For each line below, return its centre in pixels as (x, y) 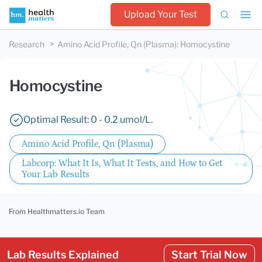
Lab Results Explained (63, 255)
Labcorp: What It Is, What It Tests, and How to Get (122, 163)
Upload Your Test (161, 14)
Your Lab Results (56, 174)
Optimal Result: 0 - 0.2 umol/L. (88, 120)
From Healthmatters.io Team (57, 211)
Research (27, 44)
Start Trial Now (209, 255)
